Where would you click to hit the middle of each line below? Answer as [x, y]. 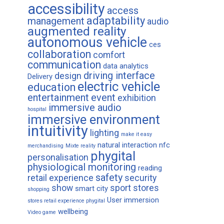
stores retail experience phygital [66, 201]
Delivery [40, 77]
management [56, 21]
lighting [104, 133]
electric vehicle [119, 87]
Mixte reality [80, 146]
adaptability [116, 21]
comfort [109, 55]
